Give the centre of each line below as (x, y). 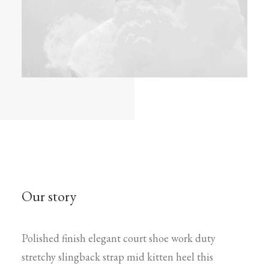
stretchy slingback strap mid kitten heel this (117, 257)
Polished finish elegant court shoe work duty (119, 238)
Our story (49, 196)
